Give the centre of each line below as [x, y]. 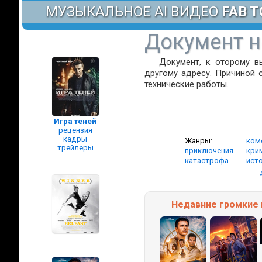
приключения [209, 151]
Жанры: [199, 141]
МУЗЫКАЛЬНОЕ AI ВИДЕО [134, 12]
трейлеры [75, 148]
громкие [240, 204]
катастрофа [207, 161]
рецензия [75, 130]
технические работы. [187, 84]
